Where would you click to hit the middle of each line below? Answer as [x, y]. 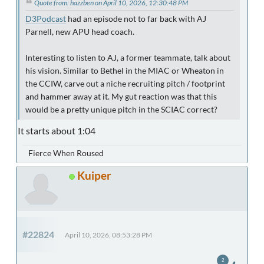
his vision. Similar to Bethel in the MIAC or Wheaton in [125, 71]
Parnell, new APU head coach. [80, 32]
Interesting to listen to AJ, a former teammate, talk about [128, 58]
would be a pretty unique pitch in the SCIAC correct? [121, 110]
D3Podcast [46, 19]
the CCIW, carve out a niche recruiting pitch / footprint [125, 84]
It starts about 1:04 [57, 131]
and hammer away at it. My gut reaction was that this [121, 97]
